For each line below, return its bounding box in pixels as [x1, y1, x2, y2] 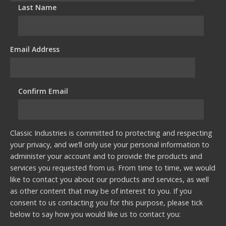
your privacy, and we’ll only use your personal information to [10, 139, 209, 149]
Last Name [18, 2, 57, 12]
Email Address [10, 44, 60, 54]
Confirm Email [18, 86, 69, 96]
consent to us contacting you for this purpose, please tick [10, 197, 203, 207]
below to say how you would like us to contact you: [10, 209, 181, 219]
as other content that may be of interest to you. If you [10, 186, 192, 196]
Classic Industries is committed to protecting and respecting [10, 128, 212, 138]
